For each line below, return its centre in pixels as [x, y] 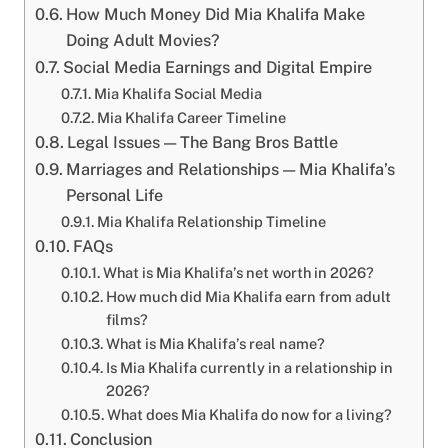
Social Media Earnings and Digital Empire [218, 68]
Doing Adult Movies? [143, 41]
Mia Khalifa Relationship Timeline [211, 222]
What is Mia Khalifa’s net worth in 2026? [238, 273]
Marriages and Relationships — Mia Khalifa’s [231, 170]
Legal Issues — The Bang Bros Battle [203, 143]
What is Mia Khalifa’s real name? [215, 344]
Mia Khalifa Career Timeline [191, 118]
